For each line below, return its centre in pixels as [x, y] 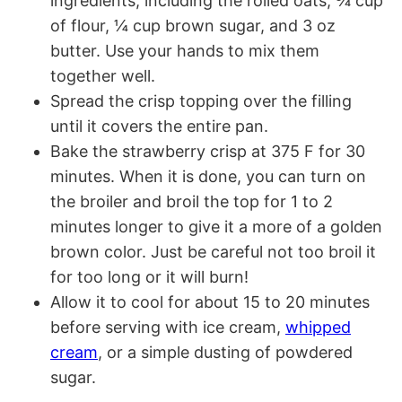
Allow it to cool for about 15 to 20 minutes [210, 302]
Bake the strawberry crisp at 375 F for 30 [208, 152]
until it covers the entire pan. [159, 127]
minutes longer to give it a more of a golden [216, 227]
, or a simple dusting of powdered [225, 353]
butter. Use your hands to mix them [185, 51]
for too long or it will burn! [149, 277]
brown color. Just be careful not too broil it [213, 252]
